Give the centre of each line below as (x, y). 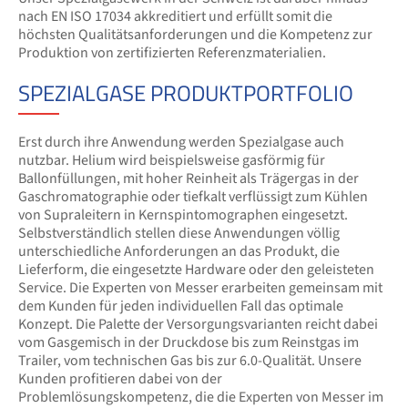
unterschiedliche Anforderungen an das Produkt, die (179, 251)
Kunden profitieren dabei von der (120, 379)
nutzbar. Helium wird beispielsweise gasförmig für (172, 160)
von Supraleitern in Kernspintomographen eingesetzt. (183, 215)
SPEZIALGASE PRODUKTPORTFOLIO (186, 93)
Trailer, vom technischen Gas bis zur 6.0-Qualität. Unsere (190, 361)
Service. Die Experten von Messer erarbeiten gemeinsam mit (200, 288)
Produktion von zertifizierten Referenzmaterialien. (172, 53)
